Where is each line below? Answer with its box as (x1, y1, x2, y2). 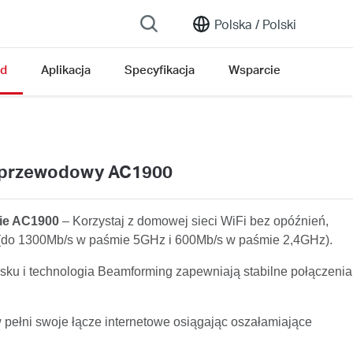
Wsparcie (229, 61, 281, 77)
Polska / (214, 15, 259, 32)
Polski (259, 15, 296, 32)
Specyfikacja (124, 61, 195, 77)
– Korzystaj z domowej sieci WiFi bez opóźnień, (61, 214, 329, 228)
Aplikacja (41, 61, 91, 77)
